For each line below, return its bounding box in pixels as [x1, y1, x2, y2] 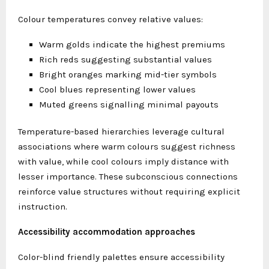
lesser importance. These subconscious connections [18, 171, 238, 182]
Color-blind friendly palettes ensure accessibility [18, 251, 225, 262]
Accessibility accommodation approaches [18, 226, 195, 237]
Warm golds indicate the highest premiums [39, 38, 225, 50]
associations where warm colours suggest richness [18, 141, 235, 152]
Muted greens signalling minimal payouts [39, 98, 219, 110]
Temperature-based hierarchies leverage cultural [18, 125, 225, 137]
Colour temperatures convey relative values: [18, 13, 203, 25]
